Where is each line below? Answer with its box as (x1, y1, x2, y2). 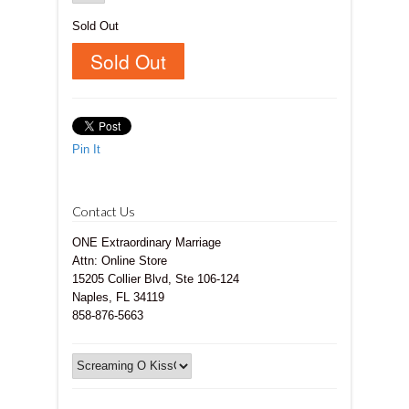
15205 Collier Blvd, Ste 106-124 (72, 271, 239, 286)
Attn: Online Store (72, 253, 167, 267)
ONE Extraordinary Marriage (72, 235, 221, 249)
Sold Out (72, 18, 119, 33)
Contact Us (72, 203, 135, 219)
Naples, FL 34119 (72, 289, 164, 304)
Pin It (72, 142, 100, 156)
